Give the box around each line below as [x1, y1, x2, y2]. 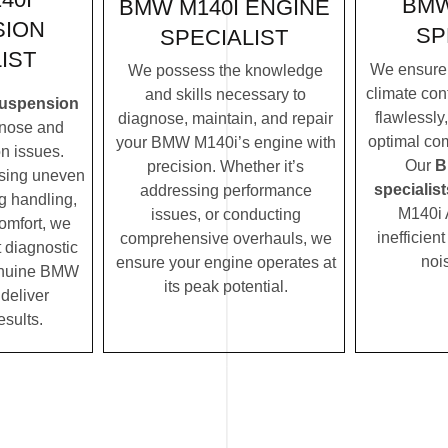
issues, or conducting [150, 206, 301, 224]
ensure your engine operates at [115, 254, 336, 272]
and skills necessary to [145, 86, 306, 104]
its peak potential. [163, 278, 288, 296]
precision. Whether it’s [147, 158, 304, 176]
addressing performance [139, 182, 312, 200]
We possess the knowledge [128, 62, 323, 80]
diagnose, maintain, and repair [118, 110, 333, 128]
